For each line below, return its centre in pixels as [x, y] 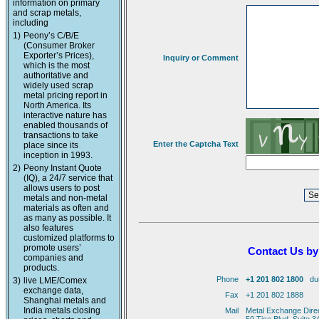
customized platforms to [69, 238]
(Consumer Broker [59, 46]
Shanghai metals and [65, 300]
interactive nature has [65, 115]
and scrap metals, [47, 13]
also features [48, 228]
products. [41, 268]
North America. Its [57, 105]
